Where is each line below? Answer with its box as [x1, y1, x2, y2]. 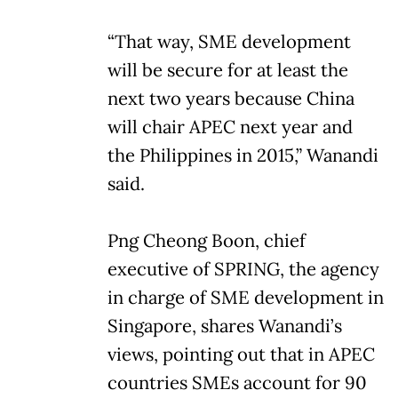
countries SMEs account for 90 [107, 370, 367, 394]
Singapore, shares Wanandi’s [107, 314, 342, 338]
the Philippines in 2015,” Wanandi [107, 143, 378, 167]
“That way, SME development [107, 29, 351, 53]
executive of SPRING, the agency [107, 257, 379, 281]
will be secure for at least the [107, 58, 348, 82]
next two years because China [107, 86, 354, 110]
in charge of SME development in [107, 285, 384, 309]
